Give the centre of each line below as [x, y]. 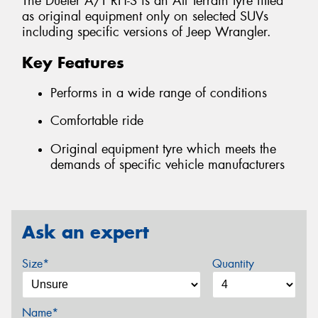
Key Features [73, 63]
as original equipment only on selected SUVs [145, 17]
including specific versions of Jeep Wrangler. [147, 32]
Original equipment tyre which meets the [163, 149]
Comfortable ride [97, 121]
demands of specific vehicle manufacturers [168, 164]
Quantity [233, 264]
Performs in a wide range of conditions [159, 93]
